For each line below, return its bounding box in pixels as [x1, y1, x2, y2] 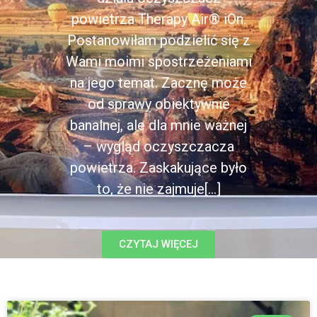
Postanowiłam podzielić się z [67, 32, 250, 49]
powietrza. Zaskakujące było [70, 159, 247, 176]
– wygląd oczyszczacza [83, 138, 234, 155]
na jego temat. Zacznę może [70, 74, 247, 91]
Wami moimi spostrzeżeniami [65, 53, 252, 70]
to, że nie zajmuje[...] [96, 180, 221, 197]
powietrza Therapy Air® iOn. [71, 11, 246, 28]
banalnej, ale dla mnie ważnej [70, 117, 247, 134]
